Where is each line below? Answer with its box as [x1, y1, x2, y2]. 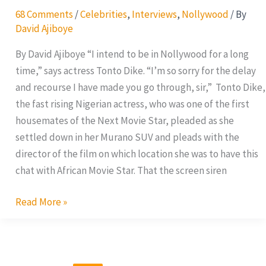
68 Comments [15, 7, 73, 21]
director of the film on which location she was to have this [15, 147, 258, 160]
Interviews [131, 7, 177, 21]
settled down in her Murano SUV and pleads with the [15, 130, 239, 144]
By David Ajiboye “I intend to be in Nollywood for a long [15, 47, 249, 61]
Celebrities [80, 7, 127, 21]
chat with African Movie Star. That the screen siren [15, 163, 227, 177]
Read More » [15, 195, 67, 209]
